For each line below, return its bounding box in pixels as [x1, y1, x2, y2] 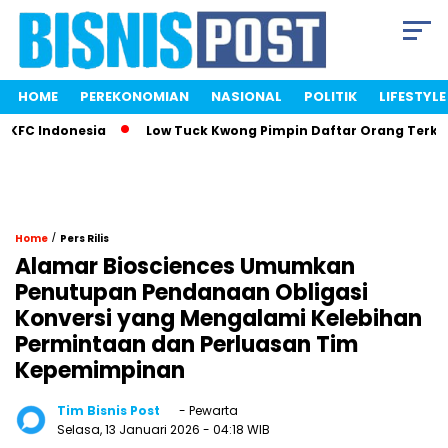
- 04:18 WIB [203, 421, 270, 439]
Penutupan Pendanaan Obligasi [15, 277, 368, 309]
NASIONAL [211, 87, 282, 107]
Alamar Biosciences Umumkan [15, 251, 355, 283]
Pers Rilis [60, 231, 109, 247]
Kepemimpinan [15, 355, 185, 387]
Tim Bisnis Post [57, 402, 160, 420]
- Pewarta [176, 402, 238, 420]
